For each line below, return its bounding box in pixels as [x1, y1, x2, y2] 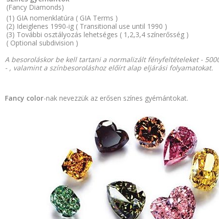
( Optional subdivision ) [6, 38, 78, 47]
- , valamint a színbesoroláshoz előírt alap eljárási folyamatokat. [5, 63, 213, 72]
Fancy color [5, 93, 44, 103]
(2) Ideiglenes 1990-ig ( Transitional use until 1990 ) [6, 22, 167, 31]
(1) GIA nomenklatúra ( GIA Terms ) [6, 13, 118, 22]
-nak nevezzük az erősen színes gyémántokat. [44, 93, 188, 103]
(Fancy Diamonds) [6, 2, 64, 12]
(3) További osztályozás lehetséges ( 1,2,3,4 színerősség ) [6, 30, 189, 39]
